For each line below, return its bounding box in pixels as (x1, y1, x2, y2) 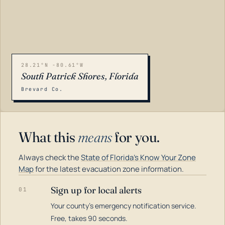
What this (19, 129, 78, 146)
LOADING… (11, 202, 49, 209)
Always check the (19, 152, 81, 163)
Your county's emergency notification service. (51, 201, 196, 210)
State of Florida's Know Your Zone (81, 152, 196, 163)
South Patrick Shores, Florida (21, 70, 139, 82)
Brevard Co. (21, 86, 63, 92)
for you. (111, 129, 160, 146)
